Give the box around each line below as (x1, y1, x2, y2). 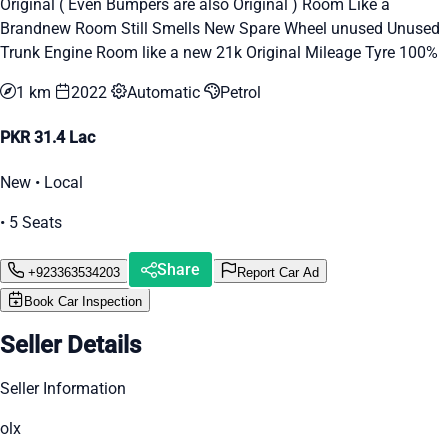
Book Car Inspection (24, 294, 142, 310)
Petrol (220, 82, 261, 102)
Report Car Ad (237, 264, 319, 280)
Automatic (127, 82, 204, 102)
